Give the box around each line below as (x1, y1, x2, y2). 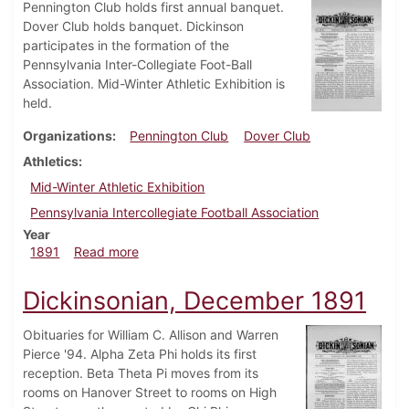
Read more (73, 244, 139, 260)
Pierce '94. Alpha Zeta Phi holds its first (23, 346, 257, 362)
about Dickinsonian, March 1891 (137, 243, 329, 259)
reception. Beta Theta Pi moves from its (23, 365, 258, 382)
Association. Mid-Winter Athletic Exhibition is (23, 76, 285, 92)
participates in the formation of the (23, 37, 229, 54)
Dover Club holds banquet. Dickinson (23, 18, 244, 35)
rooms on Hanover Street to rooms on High (23, 384, 277, 401)
